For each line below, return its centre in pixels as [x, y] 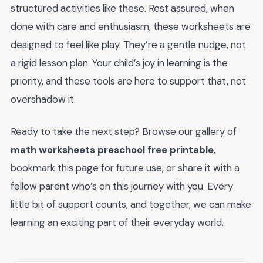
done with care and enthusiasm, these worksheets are [131, 27]
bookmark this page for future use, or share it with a [125, 168]
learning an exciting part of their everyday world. [117, 222]
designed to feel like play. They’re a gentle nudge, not [128, 45]
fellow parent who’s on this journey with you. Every [122, 186]
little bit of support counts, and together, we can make [131, 204]
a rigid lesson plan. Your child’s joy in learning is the [119, 63]
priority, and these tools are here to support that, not [128, 81]
